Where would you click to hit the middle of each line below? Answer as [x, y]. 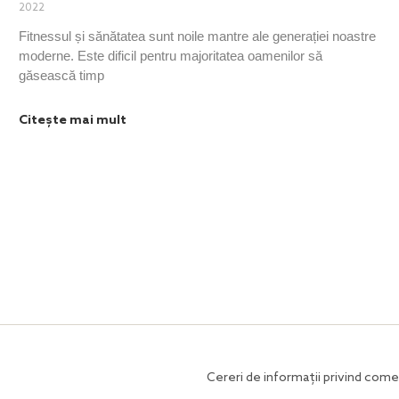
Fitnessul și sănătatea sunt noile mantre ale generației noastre [197, 36]
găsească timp [61, 75]
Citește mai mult [72, 120]
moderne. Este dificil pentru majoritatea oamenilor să [170, 55]
